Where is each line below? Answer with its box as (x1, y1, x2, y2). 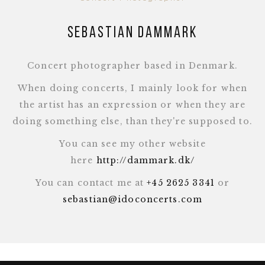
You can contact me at (35, 177, 147, 189)
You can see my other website (59, 138, 206, 150)
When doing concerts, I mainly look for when (17, 83, 248, 94)
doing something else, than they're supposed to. (12, 116, 253, 127)
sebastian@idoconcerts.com (63, 194, 202, 205)
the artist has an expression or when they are (19, 99, 246, 111)
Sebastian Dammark (67, 25, 198, 42)
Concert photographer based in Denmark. (27, 60, 238, 72)
